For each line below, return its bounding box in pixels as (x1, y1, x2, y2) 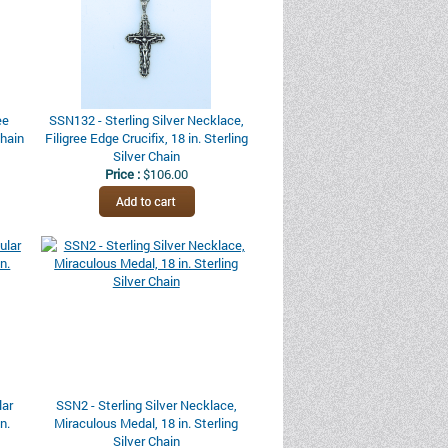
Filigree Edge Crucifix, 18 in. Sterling (44, 129, 248, 147)
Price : (104, 165, 143, 183)
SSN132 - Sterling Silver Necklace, (48, 111, 244, 129)
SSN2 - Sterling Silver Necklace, (55, 396, 237, 414)
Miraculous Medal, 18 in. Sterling (54, 414, 239, 432)
